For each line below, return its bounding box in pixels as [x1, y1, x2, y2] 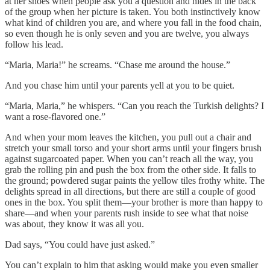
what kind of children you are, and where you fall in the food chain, [5, 17, 262, 28]
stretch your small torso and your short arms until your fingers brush [5, 142, 262, 153]
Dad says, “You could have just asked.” [5, 239, 155, 250]
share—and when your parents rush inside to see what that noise [5, 207, 248, 218]
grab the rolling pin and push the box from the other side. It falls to [5, 164, 256, 175]
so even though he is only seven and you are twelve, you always [5, 28, 249, 39]
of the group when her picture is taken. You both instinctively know [5, 6, 260, 17]
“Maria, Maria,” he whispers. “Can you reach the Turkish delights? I [5, 100, 264, 111]
